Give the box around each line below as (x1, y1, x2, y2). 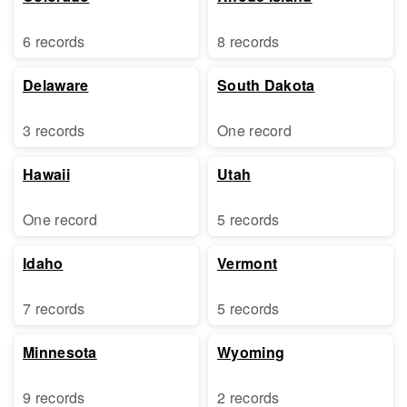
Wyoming (217, 342, 285, 362)
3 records (23, 120, 85, 141)
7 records (23, 298, 85, 319)
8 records (217, 31, 280, 52)
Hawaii (23, 164, 70, 184)
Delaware (23, 74, 89, 95)
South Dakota (217, 74, 315, 95)
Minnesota (23, 342, 97, 362)
